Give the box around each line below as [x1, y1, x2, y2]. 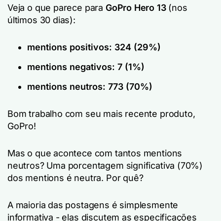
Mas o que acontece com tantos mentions [7, 147, 183, 158]
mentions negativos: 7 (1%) [27, 61, 145, 72]
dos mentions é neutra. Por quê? [7, 172, 144, 183]
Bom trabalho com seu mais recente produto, [7, 108, 195, 119]
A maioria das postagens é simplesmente [7, 199, 179, 210]
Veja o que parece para [7, 2, 104, 13]
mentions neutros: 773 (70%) [27, 81, 152, 92]
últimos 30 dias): [7, 14, 75, 25]
